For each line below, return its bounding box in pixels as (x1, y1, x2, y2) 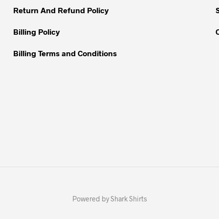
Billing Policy (13, 27, 60, 37)
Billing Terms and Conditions (13, 48, 117, 58)
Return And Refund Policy (13, 5, 109, 15)
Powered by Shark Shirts (72, 195, 147, 203)
